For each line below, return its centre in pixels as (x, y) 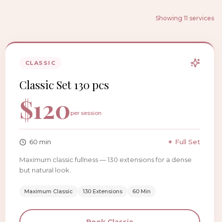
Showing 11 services (185, 18)
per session (86, 113)
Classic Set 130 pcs (64, 85)
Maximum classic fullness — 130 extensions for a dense (105, 160)
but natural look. (45, 170)
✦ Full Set (184, 142)
